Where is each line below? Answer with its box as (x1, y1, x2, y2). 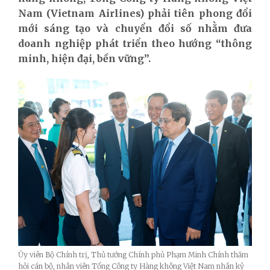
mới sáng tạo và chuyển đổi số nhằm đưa (18, 22, 252, 34)
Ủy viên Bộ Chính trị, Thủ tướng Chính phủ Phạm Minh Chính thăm (18, 250, 248, 259)
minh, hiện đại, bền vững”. (18, 52, 151, 64)
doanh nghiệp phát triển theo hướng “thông (18, 37, 252, 49)
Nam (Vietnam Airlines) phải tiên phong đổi (18, 7, 252, 19)
